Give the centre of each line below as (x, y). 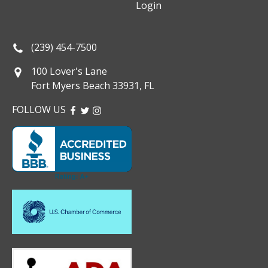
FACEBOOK (93, 110)
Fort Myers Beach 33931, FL (93, 86)
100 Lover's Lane (69, 71)
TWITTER (102, 110)
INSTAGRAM (120, 110)
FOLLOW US (40, 110)
